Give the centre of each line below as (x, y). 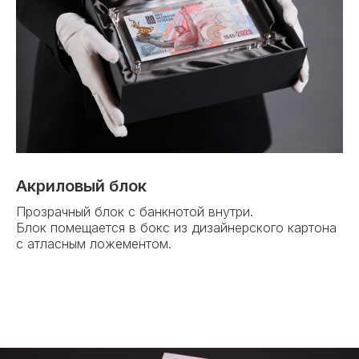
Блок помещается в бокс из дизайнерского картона (176, 228)
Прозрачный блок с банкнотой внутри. (135, 212)
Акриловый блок (81, 186)
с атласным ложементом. (94, 244)
